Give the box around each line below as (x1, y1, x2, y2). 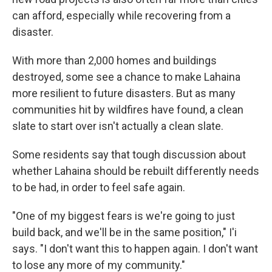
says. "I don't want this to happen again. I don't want (12, 242, 258, 255)
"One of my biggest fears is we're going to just (12, 209, 235, 222)
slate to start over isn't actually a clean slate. (12, 120, 223, 132)
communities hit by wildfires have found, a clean (12, 103, 243, 116)
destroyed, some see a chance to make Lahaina (12, 70, 240, 83)
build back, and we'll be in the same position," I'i (12, 226, 237, 239)
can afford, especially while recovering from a (12, 9, 231, 22)
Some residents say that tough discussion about (12, 148, 246, 161)
